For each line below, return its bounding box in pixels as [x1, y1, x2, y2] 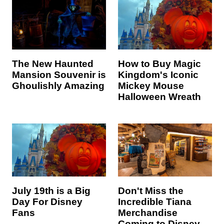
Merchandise [118, 207, 177, 218]
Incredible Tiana [118, 196, 191, 207]
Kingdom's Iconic [118, 69, 198, 80]
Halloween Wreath [118, 91, 201, 102]
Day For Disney [12, 196, 82, 207]
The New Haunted [12, 58, 93, 69]
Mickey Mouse [118, 80, 184, 91]
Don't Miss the [118, 185, 183, 196]
